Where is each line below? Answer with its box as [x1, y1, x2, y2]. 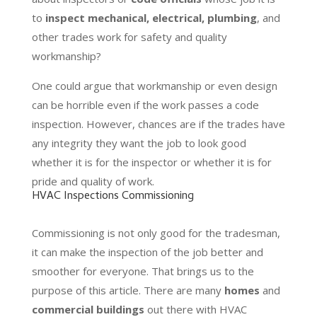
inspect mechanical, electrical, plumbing [45, 10, 257, 25]
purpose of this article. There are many [31, 282, 224, 297]
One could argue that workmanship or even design [31, 78, 277, 93]
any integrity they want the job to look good [31, 135, 246, 150]
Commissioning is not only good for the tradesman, [31, 225, 280, 240]
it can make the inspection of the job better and [31, 244, 263, 259]
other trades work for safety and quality [31, 29, 227, 44]
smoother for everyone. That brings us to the [31, 263, 254, 278]
